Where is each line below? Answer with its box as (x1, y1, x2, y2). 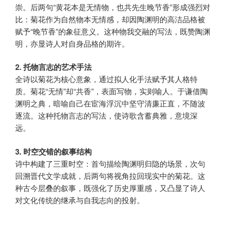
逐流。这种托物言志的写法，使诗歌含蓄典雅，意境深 (15, 110, 198, 121)
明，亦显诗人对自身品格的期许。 (15, 37, 129, 49)
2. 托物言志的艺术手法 (15, 61, 92, 73)
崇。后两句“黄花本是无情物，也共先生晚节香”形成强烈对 (15, 1, 210, 12)
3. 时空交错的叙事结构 (15, 145, 92, 157)
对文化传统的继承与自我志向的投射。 (15, 194, 144, 205)
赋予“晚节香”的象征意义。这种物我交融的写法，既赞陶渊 (15, 25, 210, 36)
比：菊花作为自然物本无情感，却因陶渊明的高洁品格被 (15, 13, 205, 24)
